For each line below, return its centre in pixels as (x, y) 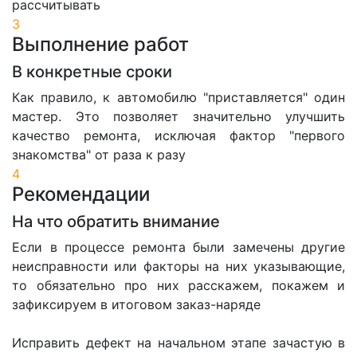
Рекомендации (81, 194)
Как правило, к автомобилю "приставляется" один (178, 98)
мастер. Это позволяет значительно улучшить (178, 117)
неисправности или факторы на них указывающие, (178, 267)
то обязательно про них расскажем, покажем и (178, 286)
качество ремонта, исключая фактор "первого (178, 136)
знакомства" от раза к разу (99, 155)
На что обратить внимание (116, 222)
